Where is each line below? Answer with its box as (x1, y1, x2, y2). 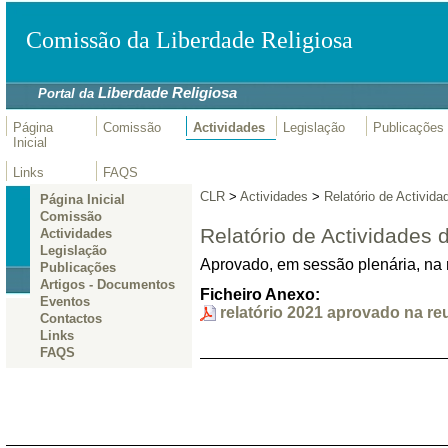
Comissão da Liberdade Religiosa (26, 26, 354, 53)
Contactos (39, 311, 102, 327)
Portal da (26, 86, 99, 102)
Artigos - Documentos (39, 277, 175, 293)
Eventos (39, 294, 90, 310)
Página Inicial (39, 192, 125, 208)
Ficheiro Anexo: (199, 285, 320, 303)
